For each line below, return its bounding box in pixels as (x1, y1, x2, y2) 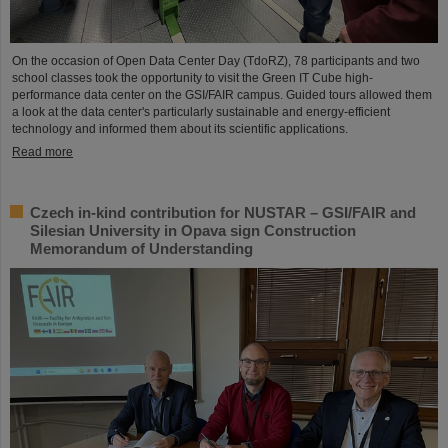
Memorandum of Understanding (30, 239, 253, 257)
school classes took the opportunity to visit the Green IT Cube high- (12, 70, 373, 85)
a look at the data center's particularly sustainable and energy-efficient (12, 104, 390, 119)
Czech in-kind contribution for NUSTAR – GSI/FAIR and (30, 203, 416, 221)
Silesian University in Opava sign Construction (30, 221, 356, 239)
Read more (12, 144, 73, 159)
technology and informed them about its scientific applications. (12, 121, 348, 136)
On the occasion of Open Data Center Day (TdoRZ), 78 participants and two (12, 53, 420, 68)
